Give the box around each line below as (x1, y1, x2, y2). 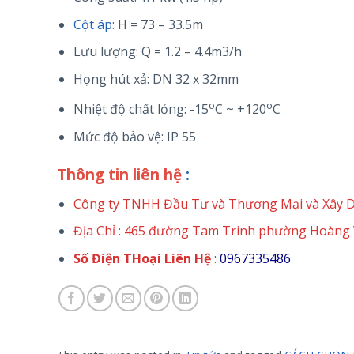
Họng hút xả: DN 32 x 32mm (73, 70, 239, 88)
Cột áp (73, 15, 112, 33)
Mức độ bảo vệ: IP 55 (73, 127, 196, 145)
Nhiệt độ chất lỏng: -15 (73, 100, 209, 118)
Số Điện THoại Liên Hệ (73, 250, 211, 268)
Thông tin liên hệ (57, 164, 182, 186)
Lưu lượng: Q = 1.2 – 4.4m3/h (73, 43, 242, 61)
